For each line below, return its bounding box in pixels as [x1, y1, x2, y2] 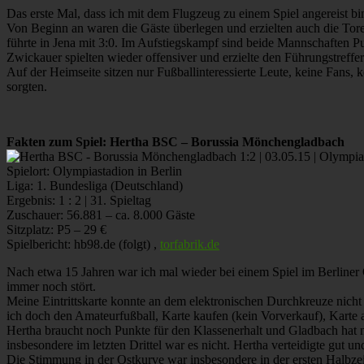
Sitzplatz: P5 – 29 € [6, 222, 106, 236]
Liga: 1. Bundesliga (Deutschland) [6, 178, 183, 193]
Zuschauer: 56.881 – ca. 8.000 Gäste [6, 207, 195, 222]
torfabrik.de [160, 236, 219, 251]
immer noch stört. [6, 279, 96, 293]
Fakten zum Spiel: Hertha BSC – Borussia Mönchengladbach [6, 134, 344, 149]
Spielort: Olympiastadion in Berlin [6, 163, 182, 178]
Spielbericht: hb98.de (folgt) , [6, 236, 160, 251]
